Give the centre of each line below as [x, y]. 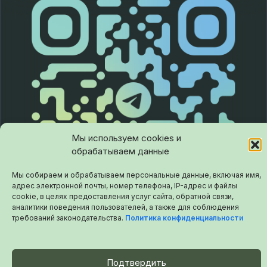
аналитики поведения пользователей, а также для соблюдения [125, 207]
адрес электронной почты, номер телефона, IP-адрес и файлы [125, 186]
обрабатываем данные [120, 151]
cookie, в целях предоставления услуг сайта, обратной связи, [123, 196]
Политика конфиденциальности [184, 218]
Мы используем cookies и [126, 138]
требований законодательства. [69, 218]
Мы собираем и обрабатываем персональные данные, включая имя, [136, 175]
